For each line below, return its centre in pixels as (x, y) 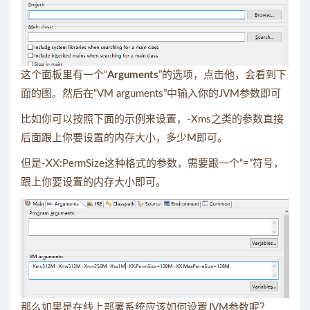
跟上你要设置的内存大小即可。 (93, 183)
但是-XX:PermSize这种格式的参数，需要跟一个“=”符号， (152, 164)
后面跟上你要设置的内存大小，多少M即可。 (124, 138)
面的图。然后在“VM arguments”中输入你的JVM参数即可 (151, 94)
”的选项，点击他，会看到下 (222, 75)
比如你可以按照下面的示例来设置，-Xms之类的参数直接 (152, 120)
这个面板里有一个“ (64, 75)
